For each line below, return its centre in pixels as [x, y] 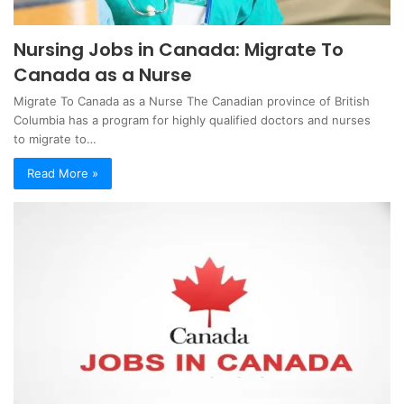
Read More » [63, 173]
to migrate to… [55, 138]
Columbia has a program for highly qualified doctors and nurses [192, 119]
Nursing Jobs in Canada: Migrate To [179, 49]
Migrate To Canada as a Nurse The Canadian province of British [192, 101]
